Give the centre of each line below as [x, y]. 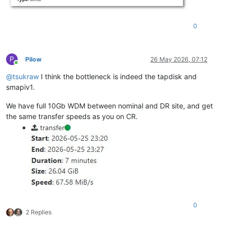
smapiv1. [20, 87]
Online [25, 67]
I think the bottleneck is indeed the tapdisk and [118, 77]
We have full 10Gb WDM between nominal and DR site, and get [109, 106]
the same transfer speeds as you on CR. [72, 117]
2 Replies [39, 212]
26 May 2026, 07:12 [179, 60]
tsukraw [26, 77]
